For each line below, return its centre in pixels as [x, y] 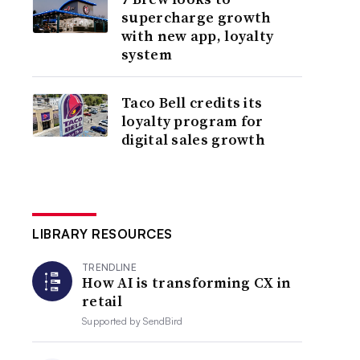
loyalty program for [192, 121]
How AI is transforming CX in [187, 282]
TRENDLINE [109, 267]
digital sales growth [194, 139]
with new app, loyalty [198, 36]
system [147, 54]
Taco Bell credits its [192, 102]
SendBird [163, 321]
